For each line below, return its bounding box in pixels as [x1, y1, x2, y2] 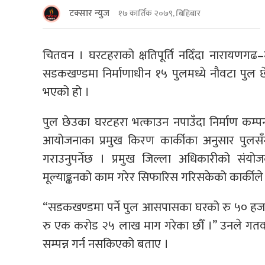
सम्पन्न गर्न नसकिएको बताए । [43, 233, 169, 254]
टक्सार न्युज [69, 5, 109, 21]
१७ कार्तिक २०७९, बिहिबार [118, 7, 201, 21]
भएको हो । [43, 81, 89, 102]
